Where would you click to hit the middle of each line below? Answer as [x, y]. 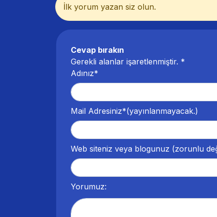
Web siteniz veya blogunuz [120, 149]
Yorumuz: [89, 187]
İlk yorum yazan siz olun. [110, 7]
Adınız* [85, 73]
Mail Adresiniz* [99, 111]
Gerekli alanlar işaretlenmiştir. [126, 62]
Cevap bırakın [97, 50]
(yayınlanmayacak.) [162, 111]
